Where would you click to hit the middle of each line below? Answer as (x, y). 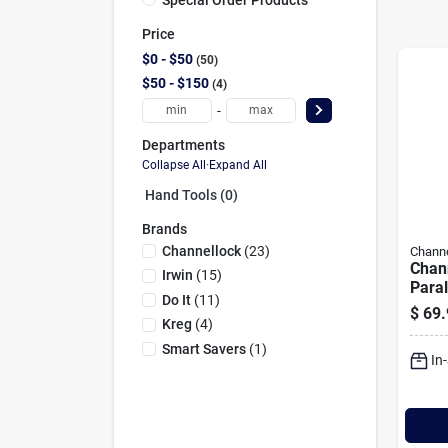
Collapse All (173, 165)
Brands (164, 229)
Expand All (237, 165)
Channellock (201, 250)
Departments (183, 144)
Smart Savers (203, 348)
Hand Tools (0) (191, 195)
